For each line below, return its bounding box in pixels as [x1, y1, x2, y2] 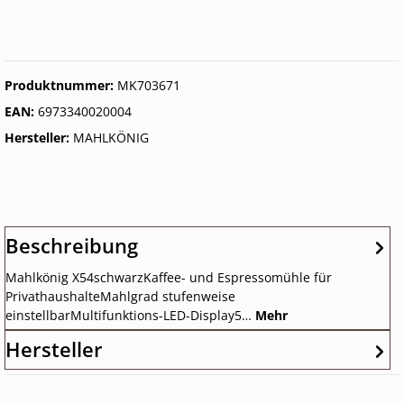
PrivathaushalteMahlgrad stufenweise [5, 288, 235, 305]
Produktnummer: [5, 77, 117, 94]
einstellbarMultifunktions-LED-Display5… [5, 307, 255, 324]
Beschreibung [5, 233, 138, 259]
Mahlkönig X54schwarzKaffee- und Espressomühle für [5, 269, 332, 286]
